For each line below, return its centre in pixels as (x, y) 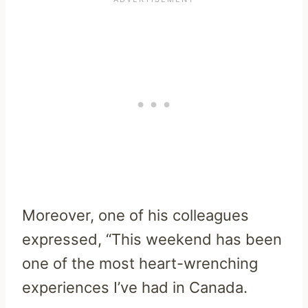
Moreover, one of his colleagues (135, 215)
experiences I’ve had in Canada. (135, 287)
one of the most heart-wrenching (140, 263)
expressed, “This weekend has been (152, 239)
